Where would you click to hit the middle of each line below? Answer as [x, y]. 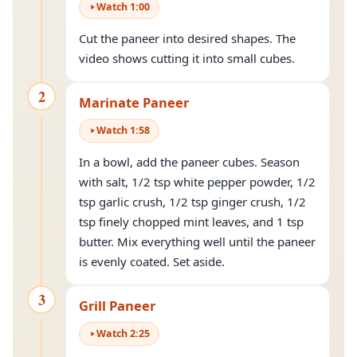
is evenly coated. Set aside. [152, 261]
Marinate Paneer [134, 102]
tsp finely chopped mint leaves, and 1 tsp [191, 222]
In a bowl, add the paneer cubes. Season [189, 162]
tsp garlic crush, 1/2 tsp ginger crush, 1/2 [192, 202]
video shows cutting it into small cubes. [187, 58]
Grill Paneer [117, 306]
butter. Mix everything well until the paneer [197, 241]
